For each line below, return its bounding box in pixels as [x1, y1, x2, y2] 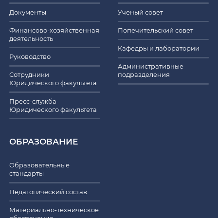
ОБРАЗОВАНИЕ [9, 136, 78, 146]
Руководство [9, 53, 51, 61]
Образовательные [9, 161, 70, 169]
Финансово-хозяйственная [9, 26, 100, 34]
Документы [9, 8, 47, 16]
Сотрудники [9, 71, 50, 79]
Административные [117, 62, 183, 71]
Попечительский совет [117, 26, 193, 34]
